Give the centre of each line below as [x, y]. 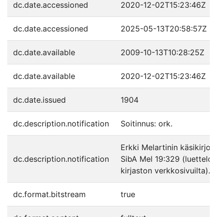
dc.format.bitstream [49, 194]
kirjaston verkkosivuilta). [165, 170]
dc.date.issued [39, 100]
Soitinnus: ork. [147, 124]
